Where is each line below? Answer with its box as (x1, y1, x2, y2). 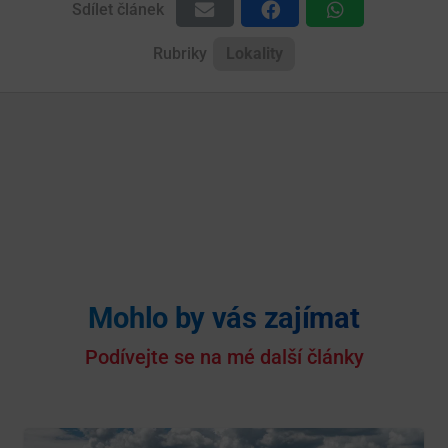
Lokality (225, 43, 283, 63)
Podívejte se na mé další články (84, 344, 364, 369)
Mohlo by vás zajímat (88, 300, 360, 335)
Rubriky (152, 43, 207, 63)
